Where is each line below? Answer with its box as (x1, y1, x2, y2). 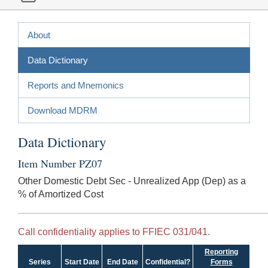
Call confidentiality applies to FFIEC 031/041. (18, 226, 210, 237)
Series (29, 257, 51, 266)
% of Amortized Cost (18, 188, 103, 199)
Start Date (64, 257, 99, 266)
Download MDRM (28, 105, 98, 115)
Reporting (205, 247, 238, 256)
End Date (106, 257, 138, 266)
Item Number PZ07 (18, 156, 102, 170)
